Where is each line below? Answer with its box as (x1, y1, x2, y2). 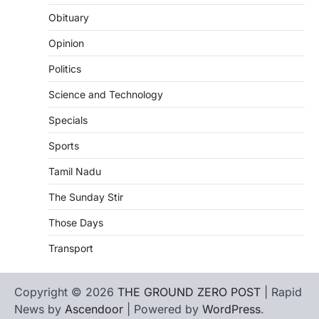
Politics (48, 63, 81, 75)
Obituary (48, 11, 89, 23)
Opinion (48, 37, 84, 49)
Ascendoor (65, 302, 123, 316)
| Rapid (261, 285, 302, 299)
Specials (48, 114, 88, 126)
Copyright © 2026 (14, 285, 117, 299)
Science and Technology (48, 88, 163, 100)
